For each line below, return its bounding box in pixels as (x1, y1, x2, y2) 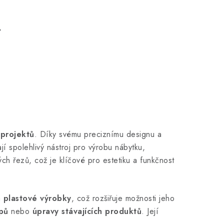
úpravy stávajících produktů (32, 205, 141, 217)
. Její (141, 205, 158, 217)
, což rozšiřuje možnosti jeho (71, 192, 174, 204)
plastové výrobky (3, 192, 71, 204)
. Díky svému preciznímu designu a (34, 128, 161, 140)
